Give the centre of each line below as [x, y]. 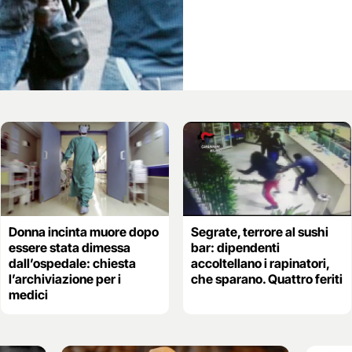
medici [28, 295]
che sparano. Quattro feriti [266, 279]
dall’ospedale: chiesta [72, 264]
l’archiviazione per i [64, 279]
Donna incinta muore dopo [83, 232]
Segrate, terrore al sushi [259, 232]
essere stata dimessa [69, 248]
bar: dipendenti [235, 248]
